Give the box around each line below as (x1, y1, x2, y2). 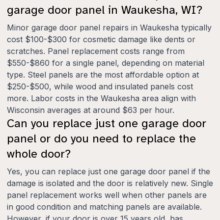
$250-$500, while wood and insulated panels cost (7, 81, 193, 91)
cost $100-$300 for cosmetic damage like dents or (7, 34, 195, 44)
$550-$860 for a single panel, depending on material (7, 57, 204, 68)
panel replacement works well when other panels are (7, 190, 207, 200)
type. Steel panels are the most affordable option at (7, 69, 199, 80)
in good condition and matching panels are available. (7, 201, 202, 212)
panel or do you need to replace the (7, 131, 196, 146)
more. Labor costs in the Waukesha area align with (7, 93, 196, 103)
